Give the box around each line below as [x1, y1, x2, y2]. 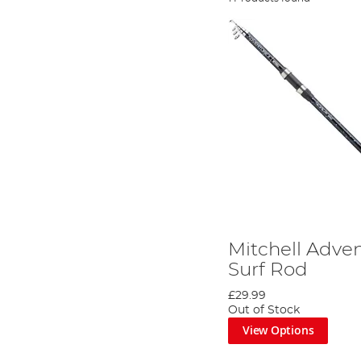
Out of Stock [228, 304, 301, 316]
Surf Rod [228, 259, 309, 280]
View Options [242, 322, 314, 338]
